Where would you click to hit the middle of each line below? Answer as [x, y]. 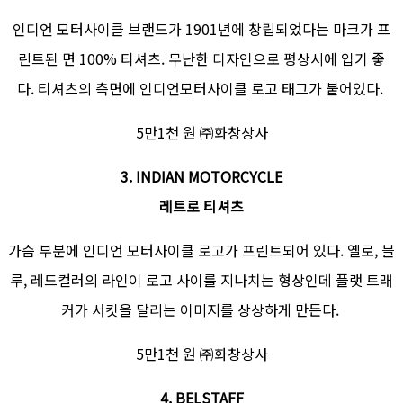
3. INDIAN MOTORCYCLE [201, 177]
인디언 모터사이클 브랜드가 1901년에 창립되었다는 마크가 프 [201, 29]
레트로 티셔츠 [201, 206]
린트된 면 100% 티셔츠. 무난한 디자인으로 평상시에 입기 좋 [201, 59]
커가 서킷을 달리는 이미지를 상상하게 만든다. [201, 310]
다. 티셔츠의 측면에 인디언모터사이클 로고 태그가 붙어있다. [201, 89]
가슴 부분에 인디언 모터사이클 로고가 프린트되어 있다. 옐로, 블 [201, 251]
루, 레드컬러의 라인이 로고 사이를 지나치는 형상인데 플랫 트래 [201, 280]
